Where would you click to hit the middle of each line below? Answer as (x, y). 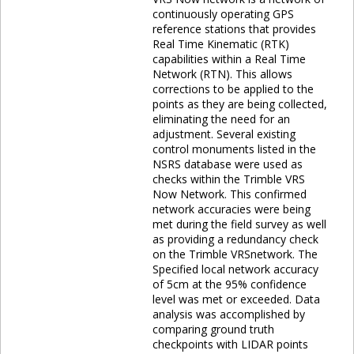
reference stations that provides (234, 28)
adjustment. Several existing (224, 134)
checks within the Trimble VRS (229, 179)
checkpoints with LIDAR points (230, 344)
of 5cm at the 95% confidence (230, 284)
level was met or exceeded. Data (236, 299)
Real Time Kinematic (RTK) (221, 43)
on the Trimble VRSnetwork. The (235, 254)
